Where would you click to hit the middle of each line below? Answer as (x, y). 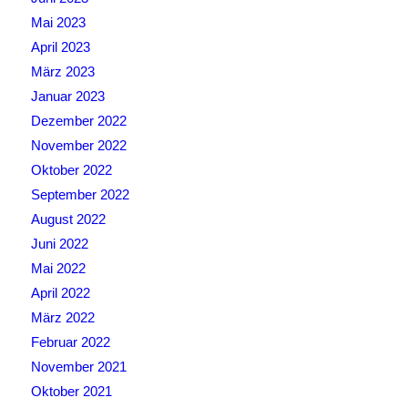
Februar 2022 (70, 342)
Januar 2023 (67, 97)
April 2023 (60, 47)
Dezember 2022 (78, 121)
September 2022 (80, 195)
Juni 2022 (59, 244)
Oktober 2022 (71, 170)
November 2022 (78, 146)
